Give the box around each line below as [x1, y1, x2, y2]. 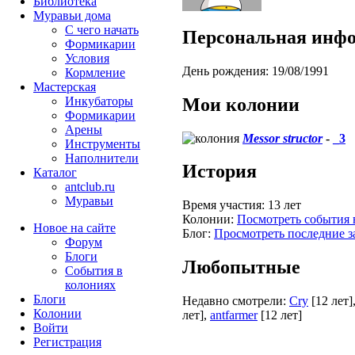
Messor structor [242, 131, 323, 145]
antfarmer [210, 308, 258, 323]
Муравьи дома [33, 9, 111, 22]
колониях [65, 278, 116, 292]
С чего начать [65, 23, 139, 36]
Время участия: [182, 198, 265, 212]
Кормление [65, 66, 125, 79]
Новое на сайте [33, 221, 116, 235]
